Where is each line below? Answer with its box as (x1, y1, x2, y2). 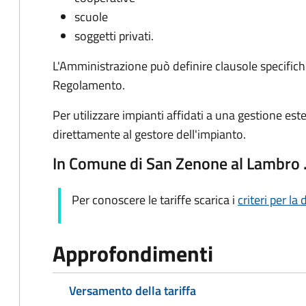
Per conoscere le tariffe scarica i (72, 191, 238, 209)
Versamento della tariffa (69, 281, 196, 300)
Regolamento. (53, 76, 125, 94)
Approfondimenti (53, 237, 213, 270)
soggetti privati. (74, 27, 154, 45)
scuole (74, 8, 108, 26)
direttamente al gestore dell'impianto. (53, 125, 246, 143)
